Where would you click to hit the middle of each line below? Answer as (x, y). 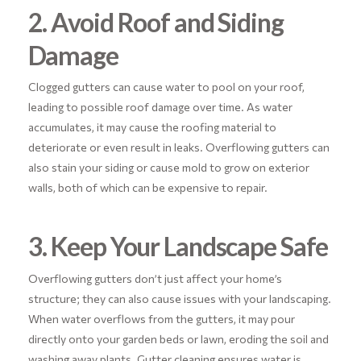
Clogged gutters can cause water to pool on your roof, (166, 87)
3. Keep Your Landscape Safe (178, 247)
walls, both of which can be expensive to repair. (147, 188)
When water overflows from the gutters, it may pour (161, 318)
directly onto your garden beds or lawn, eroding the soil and (178, 338)
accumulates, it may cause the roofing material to (152, 127)
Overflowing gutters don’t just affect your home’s (155, 278)
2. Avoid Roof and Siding (156, 22)
